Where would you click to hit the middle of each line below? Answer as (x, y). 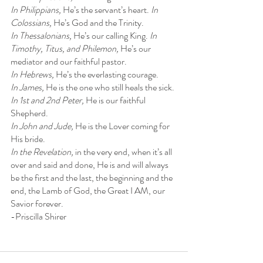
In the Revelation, (43, 151)
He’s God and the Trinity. (99, 22)
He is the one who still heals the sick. (110, 87)
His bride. (28, 139)
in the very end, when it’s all (124, 151)
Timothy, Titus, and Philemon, (65, 48)
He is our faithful (117, 100)
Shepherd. (29, 113)
